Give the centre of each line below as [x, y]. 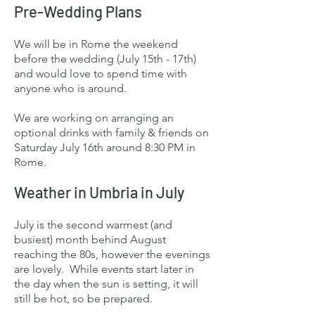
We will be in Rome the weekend [96, 44]
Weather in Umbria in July [99, 192]
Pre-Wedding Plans [78, 11]
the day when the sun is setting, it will [106, 284]
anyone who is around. [70, 88]
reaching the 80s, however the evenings [112, 254]
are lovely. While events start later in [104, 269]
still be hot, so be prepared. [83, 298]
